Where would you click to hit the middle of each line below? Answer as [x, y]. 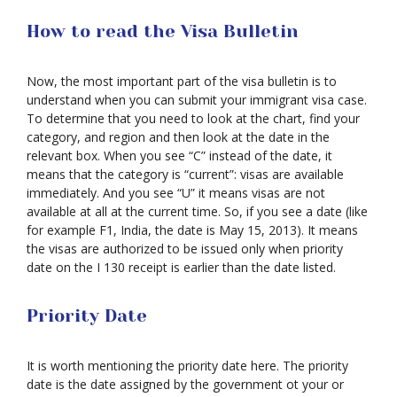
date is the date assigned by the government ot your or [185, 384]
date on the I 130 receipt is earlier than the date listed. [181, 267]
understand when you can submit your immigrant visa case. [197, 100]
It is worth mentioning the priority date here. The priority [187, 366]
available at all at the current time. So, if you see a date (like [197, 211]
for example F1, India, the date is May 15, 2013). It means [192, 230]
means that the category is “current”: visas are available [185, 174]
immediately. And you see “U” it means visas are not [176, 193]
